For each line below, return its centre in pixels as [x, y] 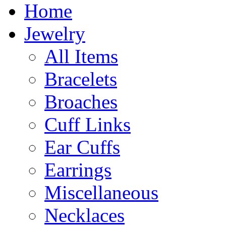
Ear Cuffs [82, 147]
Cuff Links [88, 124]
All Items [81, 56]
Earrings [78, 170]
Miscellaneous [101, 192]
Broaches [81, 102]
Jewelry [55, 34]
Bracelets [81, 79]
